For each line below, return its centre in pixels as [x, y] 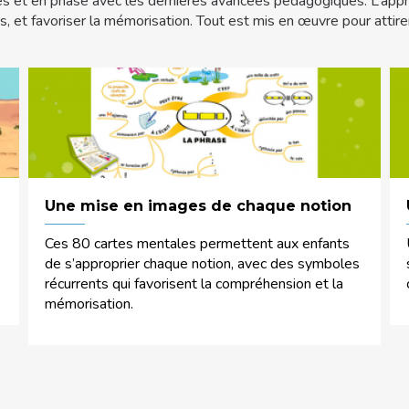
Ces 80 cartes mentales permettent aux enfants [197, 243]
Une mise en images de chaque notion [198, 205]
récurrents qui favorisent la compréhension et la [194, 283]
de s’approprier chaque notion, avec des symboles [202, 263]
